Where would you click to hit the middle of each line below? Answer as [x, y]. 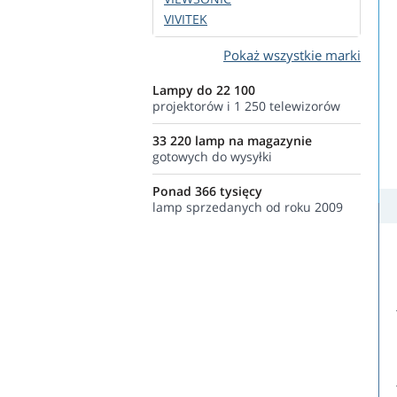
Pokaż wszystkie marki [292, 55]
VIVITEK [186, 19]
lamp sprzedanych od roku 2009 [248, 207]
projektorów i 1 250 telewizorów [246, 106]
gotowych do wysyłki [212, 156]
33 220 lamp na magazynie [232, 140]
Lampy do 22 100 [204, 90]
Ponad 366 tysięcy [207, 191]
